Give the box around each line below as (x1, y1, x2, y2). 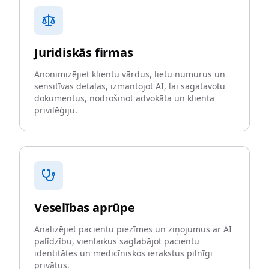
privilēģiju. (34, 104, 77, 116)
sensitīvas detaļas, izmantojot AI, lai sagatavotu (34, 80, 225, 92)
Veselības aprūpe (34, 199, 135, 216)
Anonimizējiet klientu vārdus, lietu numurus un (34, 68, 225, 80)
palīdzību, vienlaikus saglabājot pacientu (34, 235, 199, 247)
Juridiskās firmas (34, 44, 133, 61)
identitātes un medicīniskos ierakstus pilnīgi (34, 247, 213, 259)
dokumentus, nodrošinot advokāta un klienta (34, 92, 214, 104)
